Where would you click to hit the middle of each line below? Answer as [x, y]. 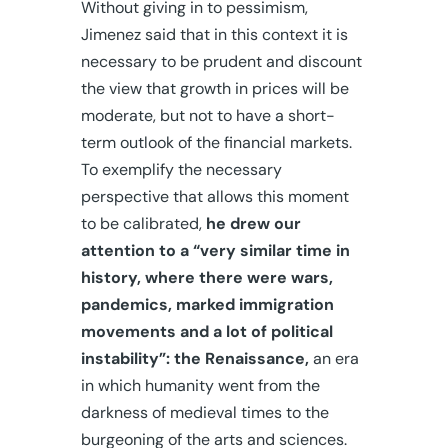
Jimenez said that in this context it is [214, 34]
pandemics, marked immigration [207, 304]
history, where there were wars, [206, 277]
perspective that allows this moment [214, 196]
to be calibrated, [143, 223]
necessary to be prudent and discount [221, 61]
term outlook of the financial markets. [216, 142]
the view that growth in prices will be [214, 88]
